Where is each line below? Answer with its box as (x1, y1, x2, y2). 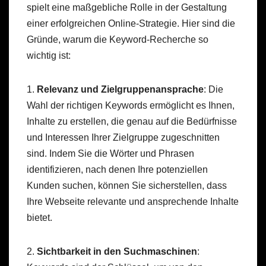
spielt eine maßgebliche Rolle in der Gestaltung (27, 2, 227, 13)
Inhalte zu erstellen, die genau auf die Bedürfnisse (27, 116, 237, 127)
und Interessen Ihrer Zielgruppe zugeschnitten (27, 132, 220, 143)
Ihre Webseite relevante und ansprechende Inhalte (27, 197, 239, 207)
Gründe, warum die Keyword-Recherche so (27, 34, 208, 45)
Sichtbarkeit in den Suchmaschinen (37, 246, 197, 257)
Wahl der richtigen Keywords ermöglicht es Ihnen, (27, 100, 235, 111)
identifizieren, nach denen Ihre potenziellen (27, 164, 208, 175)
